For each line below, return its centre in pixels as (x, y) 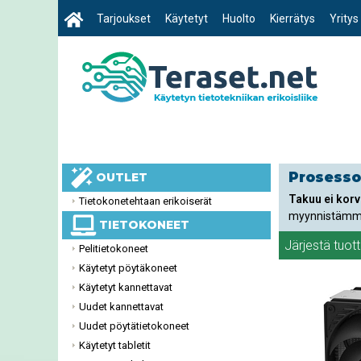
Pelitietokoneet (114, 249)
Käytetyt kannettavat (126, 287)
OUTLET (118, 178)
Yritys (344, 19)
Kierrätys (293, 19)
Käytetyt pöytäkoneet (128, 268)
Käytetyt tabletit (115, 345)
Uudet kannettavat (121, 307)
